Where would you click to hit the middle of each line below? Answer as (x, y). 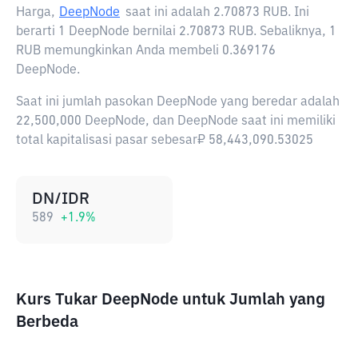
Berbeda (47, 322)
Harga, (36, 13)
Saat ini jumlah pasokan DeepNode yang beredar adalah (178, 102)
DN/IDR (61, 199)
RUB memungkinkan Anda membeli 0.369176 (146, 51)
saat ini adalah (169, 13)
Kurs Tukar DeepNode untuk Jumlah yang (171, 300)
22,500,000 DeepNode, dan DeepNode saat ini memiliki (176, 121)
